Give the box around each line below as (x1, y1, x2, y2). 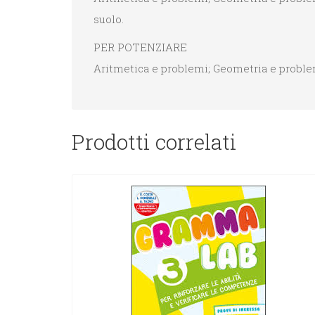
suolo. (94, 12, 124, 27)
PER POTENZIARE (94, 40, 187, 55)
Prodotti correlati (72, 127, 237, 155)
